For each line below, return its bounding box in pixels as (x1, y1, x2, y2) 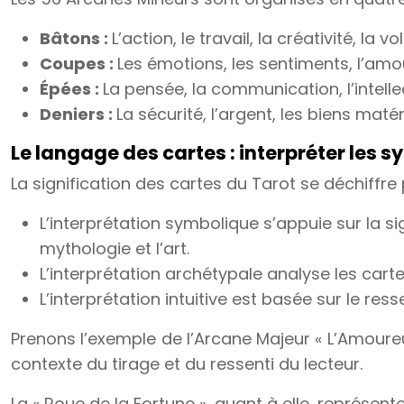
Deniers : (40, 103, 116, 125)
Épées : (40, 78, 103, 100)
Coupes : (40, 52, 117, 75)
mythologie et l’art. (40, 237, 189, 260)
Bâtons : (40, 27, 112, 50)
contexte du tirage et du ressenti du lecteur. (11, 353, 363, 375)
